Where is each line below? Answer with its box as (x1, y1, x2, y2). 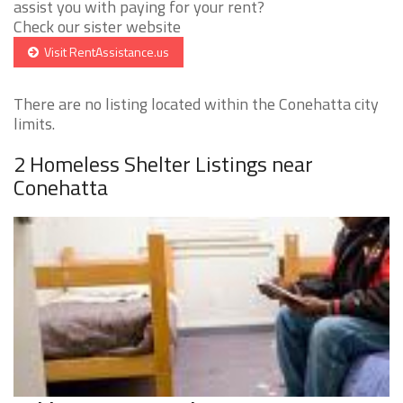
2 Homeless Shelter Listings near (13, 148, 313, 181)
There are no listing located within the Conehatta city (13, 92, 379, 117)
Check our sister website (13, 14, 181, 40)
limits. (13, 112, 55, 137)
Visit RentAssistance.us (39, 42, 169, 62)
